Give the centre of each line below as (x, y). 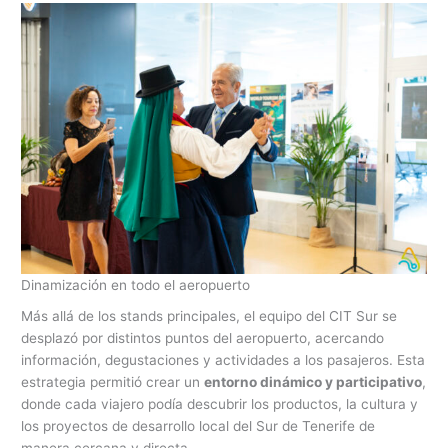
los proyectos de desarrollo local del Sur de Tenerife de (198, 426)
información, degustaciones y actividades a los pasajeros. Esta (223, 360)
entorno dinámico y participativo (313, 382)
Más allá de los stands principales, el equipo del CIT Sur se (209, 316)
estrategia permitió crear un (113, 382)
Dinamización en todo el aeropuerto (136, 284)
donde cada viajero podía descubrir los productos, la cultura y (220, 404)
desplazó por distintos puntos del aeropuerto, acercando (203, 338)
